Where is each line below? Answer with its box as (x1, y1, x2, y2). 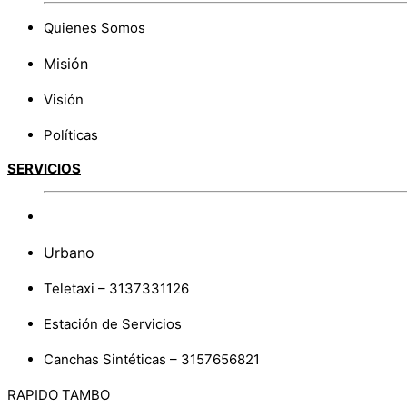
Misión (44, 54, 88, 73)
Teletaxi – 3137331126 (44, 279, 189, 297)
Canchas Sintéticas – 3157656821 (44, 350, 260, 368)
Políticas (44, 125, 98, 144)
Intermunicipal (44, 207, 135, 225)
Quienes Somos (44, 18, 145, 36)
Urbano (44, 243, 94, 262)
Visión (44, 90, 84, 108)
